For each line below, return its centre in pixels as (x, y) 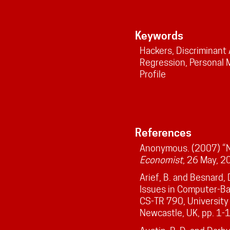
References (163, 133)
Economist (161, 160)
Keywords (159, 36)
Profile (152, 74)
